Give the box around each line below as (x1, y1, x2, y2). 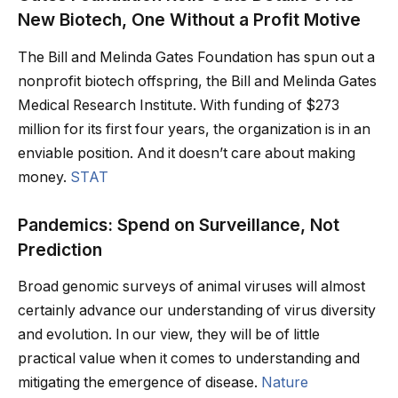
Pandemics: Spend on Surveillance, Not (18, 213, 339, 235)
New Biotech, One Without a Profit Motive (18, 9, 361, 31)
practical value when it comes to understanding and (18, 350, 360, 368)
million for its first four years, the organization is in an (18, 120, 370, 138)
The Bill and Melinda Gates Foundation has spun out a (18, 48, 375, 66)
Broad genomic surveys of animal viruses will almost (18, 278, 365, 296)
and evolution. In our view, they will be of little (18, 326, 320, 344)
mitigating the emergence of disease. (18, 374, 261, 392)
